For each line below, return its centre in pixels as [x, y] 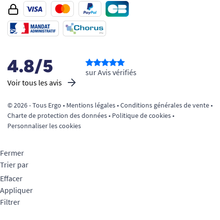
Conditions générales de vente [165, 105]
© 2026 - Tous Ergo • [37, 105]
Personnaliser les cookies [44, 125]
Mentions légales [91, 105]
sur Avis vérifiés [111, 72]
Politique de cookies [141, 115]
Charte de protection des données [57, 115]
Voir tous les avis [35, 82]
